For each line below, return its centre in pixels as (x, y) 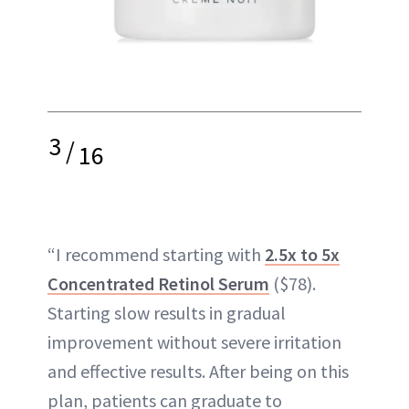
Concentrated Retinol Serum (158, 283)
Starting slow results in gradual (167, 312)
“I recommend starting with (156, 254)
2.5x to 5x (302, 254)
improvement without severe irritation (194, 341)
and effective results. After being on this (198, 371)
